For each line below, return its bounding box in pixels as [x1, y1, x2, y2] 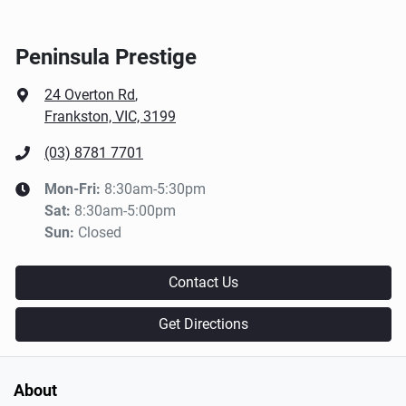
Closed [78, 224, 121, 242]
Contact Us [169, 274, 238, 292]
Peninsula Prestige [15, 44, 197, 71]
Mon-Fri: [44, 180, 104, 198]
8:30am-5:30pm [104, 180, 206, 198]
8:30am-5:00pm [74, 202, 176, 220]
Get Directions [159, 315, 248, 333]
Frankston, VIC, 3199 [44, 108, 176, 126]
